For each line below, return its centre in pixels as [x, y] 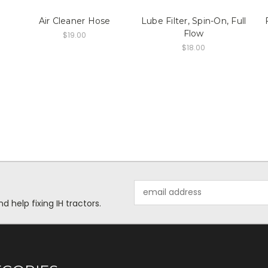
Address [150, 198]
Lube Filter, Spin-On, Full [194, 21]
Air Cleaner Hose [74, 21]
